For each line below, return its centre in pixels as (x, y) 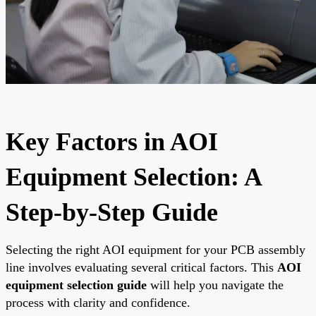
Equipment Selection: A (133, 177)
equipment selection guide (76, 285)
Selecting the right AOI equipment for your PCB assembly (156, 249)
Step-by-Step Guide (112, 212)
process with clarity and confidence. (98, 302)
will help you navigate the (215, 285)
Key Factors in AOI (112, 141)
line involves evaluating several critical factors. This (141, 267)
